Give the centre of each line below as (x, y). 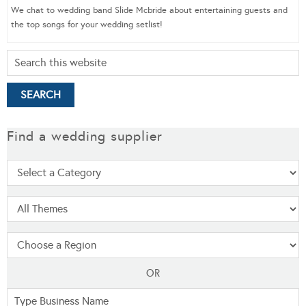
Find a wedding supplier (85, 136)
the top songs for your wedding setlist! (87, 24)
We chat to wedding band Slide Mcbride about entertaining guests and (149, 10)
